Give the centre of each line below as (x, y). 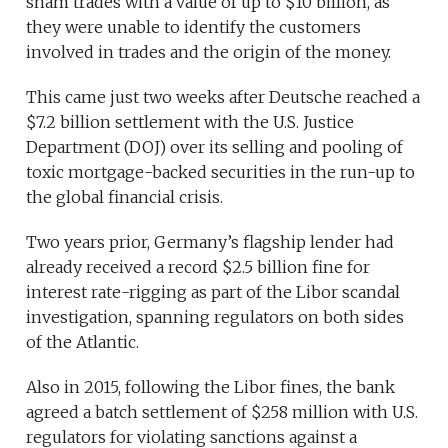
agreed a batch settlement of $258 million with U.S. (222, 412)
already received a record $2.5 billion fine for (198, 267)
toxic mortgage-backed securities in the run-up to (221, 172)
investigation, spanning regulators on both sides (215, 317)
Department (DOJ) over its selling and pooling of (215, 147)
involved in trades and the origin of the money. (209, 52)
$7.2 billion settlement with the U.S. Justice (190, 122)
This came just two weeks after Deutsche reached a (223, 97)
